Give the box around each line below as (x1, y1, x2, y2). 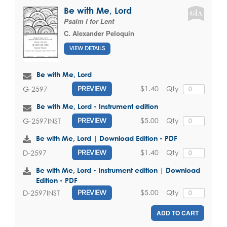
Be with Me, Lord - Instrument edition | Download (36, 166, 200, 175)
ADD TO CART (157, 208, 199, 218)
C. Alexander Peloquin (64, 28, 134, 39)
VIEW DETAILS (69, 45, 105, 52)
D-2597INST (23, 187, 60, 198)
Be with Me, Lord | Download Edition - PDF (36, 134, 177, 143)
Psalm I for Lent (64, 16, 114, 26)
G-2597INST (23, 116, 61, 126)
